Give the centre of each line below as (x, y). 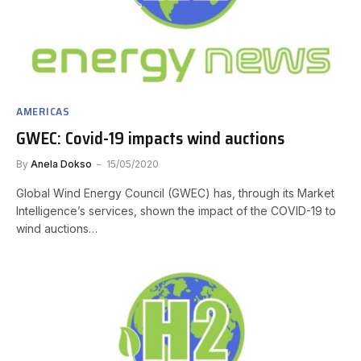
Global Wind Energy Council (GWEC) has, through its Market (175, 193)
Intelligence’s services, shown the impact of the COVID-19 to (176, 211)
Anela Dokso (61, 164)
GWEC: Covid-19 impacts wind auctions (150, 139)
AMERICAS (43, 112)
